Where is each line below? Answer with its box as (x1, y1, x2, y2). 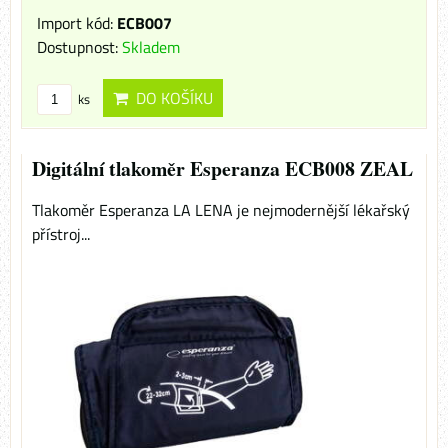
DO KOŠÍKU (128, 86, 213, 111)
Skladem (122, 35, 180, 60)
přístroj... (32, 222, 90, 247)
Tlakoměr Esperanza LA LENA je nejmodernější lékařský (32, 198, 410, 223)
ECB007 (117, 11, 172, 36)
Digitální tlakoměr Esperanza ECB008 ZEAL (32, 154, 413, 184)
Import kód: (37, 11, 117, 36)
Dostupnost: (37, 35, 122, 60)
